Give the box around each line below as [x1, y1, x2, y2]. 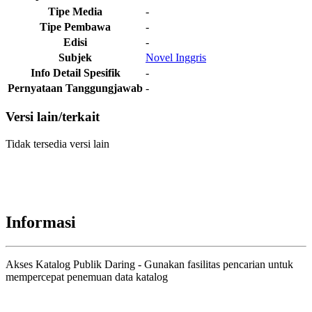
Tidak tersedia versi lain [6, 138, 109, 150]
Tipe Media [48, 5, 102, 17]
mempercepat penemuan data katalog [6, 270, 168, 283]
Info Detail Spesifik [30, 66, 120, 79]
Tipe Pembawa [40, 20, 111, 33]
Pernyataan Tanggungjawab [8, 81, 143, 94]
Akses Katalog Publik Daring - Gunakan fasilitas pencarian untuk [6, 258, 293, 270]
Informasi [6, 212, 76, 231]
